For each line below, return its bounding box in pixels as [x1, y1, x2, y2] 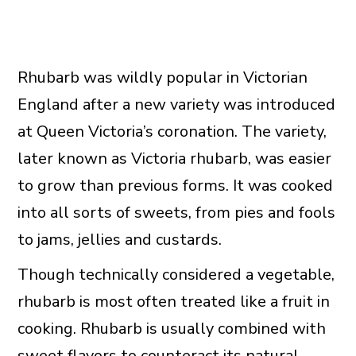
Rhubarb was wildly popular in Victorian [17, 67, 308, 89]
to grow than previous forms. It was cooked [17, 175, 333, 197]
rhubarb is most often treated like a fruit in [17, 291, 330, 313]
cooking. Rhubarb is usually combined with [17, 318, 326, 340]
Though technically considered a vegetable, [17, 264, 335, 286]
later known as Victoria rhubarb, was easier [17, 148, 331, 170]
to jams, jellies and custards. [17, 229, 222, 251]
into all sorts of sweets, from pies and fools [17, 202, 335, 224]
